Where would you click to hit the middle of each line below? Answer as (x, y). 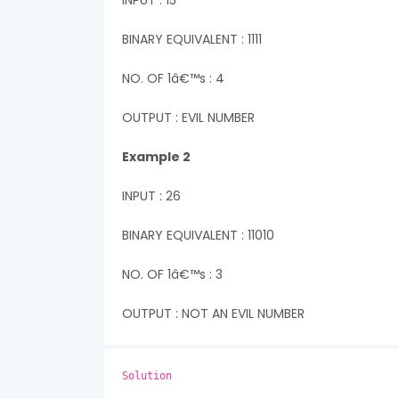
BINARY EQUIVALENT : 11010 (198, 235)
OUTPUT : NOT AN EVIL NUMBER (213, 313)
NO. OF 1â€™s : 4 (173, 78)
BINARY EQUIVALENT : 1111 (192, 39)
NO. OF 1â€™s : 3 (172, 274)
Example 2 (156, 157)
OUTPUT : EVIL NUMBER (188, 118)
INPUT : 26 (151, 196)
